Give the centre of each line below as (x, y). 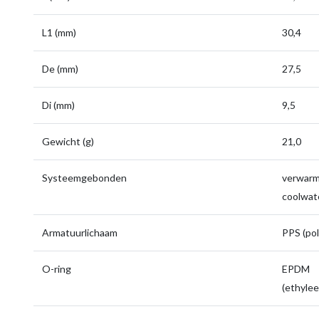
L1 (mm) (59, 32)
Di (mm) (58, 105)
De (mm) (60, 69)
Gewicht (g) (68, 141)
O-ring (57, 269)
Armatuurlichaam (80, 232)
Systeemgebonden (84, 178)
